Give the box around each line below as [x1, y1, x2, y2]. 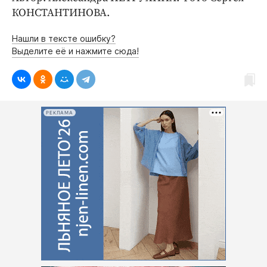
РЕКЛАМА [46, 110, 73, 116]
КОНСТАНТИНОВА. [12, 6, 110, 20]
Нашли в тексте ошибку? [12, 33, 116, 44]
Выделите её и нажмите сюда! [12, 46, 139, 56]
